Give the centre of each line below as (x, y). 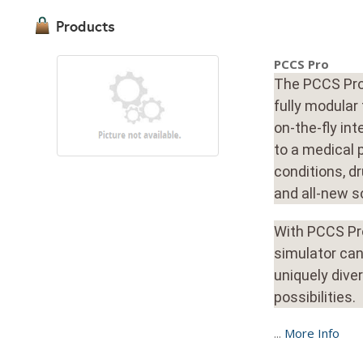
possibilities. (314, 297)
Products (83, 26)
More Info (312, 333)
